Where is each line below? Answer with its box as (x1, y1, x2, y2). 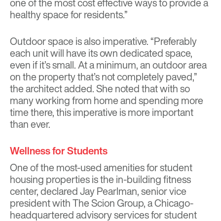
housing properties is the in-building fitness (10, 172, 191, 187)
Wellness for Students (10, 144, 108, 158)
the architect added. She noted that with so (10, 81, 190, 96)
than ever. (10, 117, 50, 132)
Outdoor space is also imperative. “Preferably (10, 34, 197, 49)
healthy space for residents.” (10, 7, 128, 22)
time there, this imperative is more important (10, 105, 193, 120)
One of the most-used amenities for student (10, 160, 192, 175)
